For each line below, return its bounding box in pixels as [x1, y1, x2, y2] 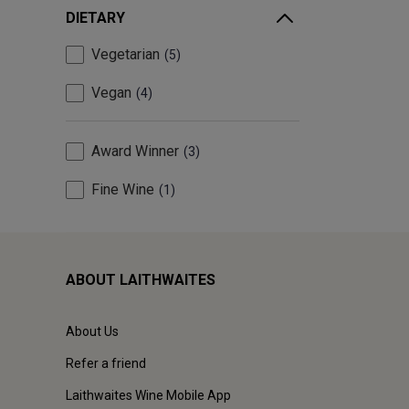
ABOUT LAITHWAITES [66, 271, 215, 289]
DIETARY [66, 9, 125, 27]
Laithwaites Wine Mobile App [66, 388, 231, 404]
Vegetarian [91, 46, 160, 64]
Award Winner [91, 142, 179, 161]
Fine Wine [91, 181, 154, 199]
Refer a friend [66, 356, 146, 372]
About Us [66, 324, 119, 340]
